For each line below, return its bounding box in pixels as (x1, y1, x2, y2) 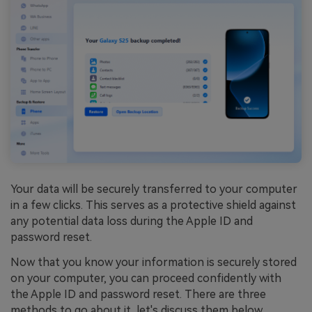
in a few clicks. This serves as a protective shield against (10, 198, 296, 212)
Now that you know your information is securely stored (10, 255, 297, 269)
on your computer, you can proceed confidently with (10, 271, 281, 285)
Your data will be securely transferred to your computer (10, 182, 297, 196)
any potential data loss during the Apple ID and (10, 214, 253, 228)
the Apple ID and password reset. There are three (10, 287, 266, 301)
